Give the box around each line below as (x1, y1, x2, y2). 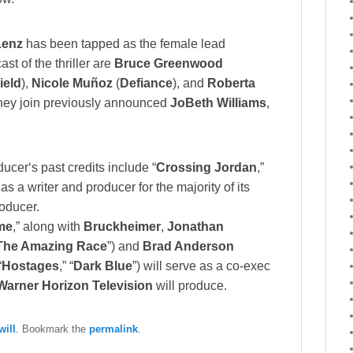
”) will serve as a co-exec (132, 259, 270, 273)
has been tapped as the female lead (23, 37, 225, 51)
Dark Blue (73, 259, 132, 273)
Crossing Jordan (156, 161, 257, 175)
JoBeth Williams (170, 96, 266, 110)
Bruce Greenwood (114, 57, 223, 71)
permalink (89, 323, 138, 336)
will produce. (153, 279, 227, 293)
